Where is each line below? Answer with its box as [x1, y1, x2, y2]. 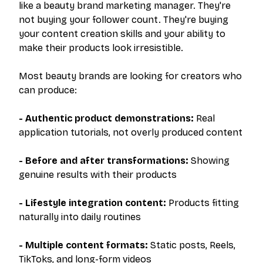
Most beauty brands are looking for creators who [19, 70, 242, 82]
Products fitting [166, 197, 239, 209]
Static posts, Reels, [148, 240, 235, 251]
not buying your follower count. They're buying [19, 14, 228, 26]
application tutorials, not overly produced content [19, 127, 242, 139]
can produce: [19, 85, 77, 96]
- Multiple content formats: [19, 240, 148, 251]
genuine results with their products [19, 169, 177, 181]
